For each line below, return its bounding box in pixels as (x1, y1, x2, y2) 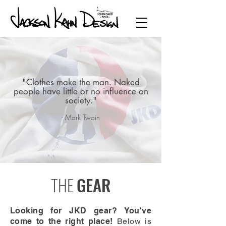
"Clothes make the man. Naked (22, 77, 140, 88)
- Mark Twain (62, 112, 100, 122)
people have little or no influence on (13, 86, 148, 97)
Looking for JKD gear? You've (10, 206, 151, 215)
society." (65, 95, 97, 106)
